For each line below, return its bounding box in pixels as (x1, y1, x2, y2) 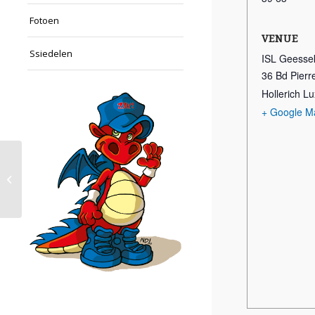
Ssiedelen (30, 47, 72, 60)
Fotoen (30, 14, 59, 27)
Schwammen (25, 172, 79, 185)
